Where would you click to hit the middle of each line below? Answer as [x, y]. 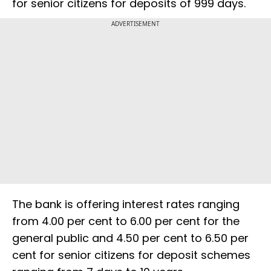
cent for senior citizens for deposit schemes [131, 255]
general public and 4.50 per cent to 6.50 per [130, 238]
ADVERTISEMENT [135, 24]
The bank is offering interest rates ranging [126, 204]
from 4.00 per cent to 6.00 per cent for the [126, 221]
